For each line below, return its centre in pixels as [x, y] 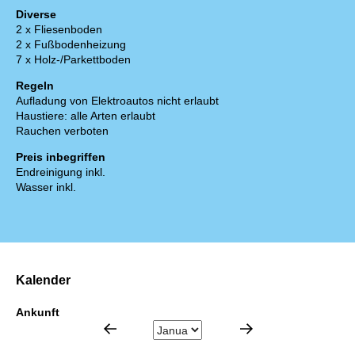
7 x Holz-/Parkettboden [73, 59]
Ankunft [38, 313]
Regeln [35, 85]
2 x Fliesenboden [59, 29]
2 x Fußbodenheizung [71, 44]
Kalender [43, 279]
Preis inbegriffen [61, 157]
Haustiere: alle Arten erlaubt [86, 115]
